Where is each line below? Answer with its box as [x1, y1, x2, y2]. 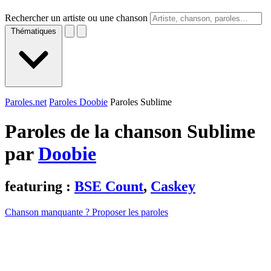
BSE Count [74, 178, 143, 194]
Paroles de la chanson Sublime [5, 120, 255, 143]
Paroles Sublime [110, 97, 172, 107]
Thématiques [11, 27, 56, 36]
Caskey [151, 178, 195, 194]
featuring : [5, 178, 74, 194]
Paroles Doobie [49, 97, 108, 107]
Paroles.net [5, 97, 47, 107]
